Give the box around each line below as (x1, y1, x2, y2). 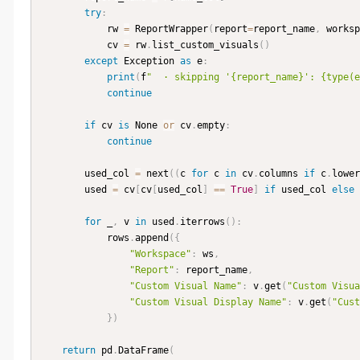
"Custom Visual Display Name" (129, 297, 287, 309)
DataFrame (118, 345, 169, 357)
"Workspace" (129, 248, 191, 260)
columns (259, 168, 304, 180)
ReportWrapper (129, 23, 208, 35)
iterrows (180, 216, 225, 228)
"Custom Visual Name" (129, 280, 242, 292)
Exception (118, 55, 180, 67)
